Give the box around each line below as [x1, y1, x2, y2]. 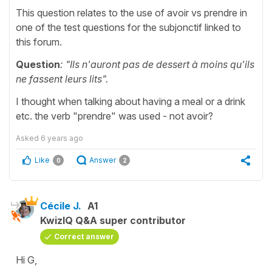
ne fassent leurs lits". [16, 73, 108, 86]
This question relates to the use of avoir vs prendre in [16, 7, 247, 19]
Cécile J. [40, 200, 81, 212]
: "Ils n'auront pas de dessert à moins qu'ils [60, 58, 254, 71]
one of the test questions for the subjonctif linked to [16, 21, 241, 34]
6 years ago [41, 134, 83, 143]
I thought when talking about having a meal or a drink [16, 95, 245, 108]
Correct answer [54, 232, 114, 242]
